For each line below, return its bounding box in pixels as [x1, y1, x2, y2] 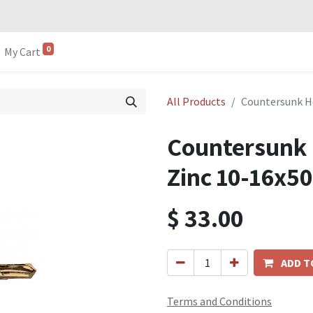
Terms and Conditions [167, 294, 272, 309]
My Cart [4, 45, 41, 59]
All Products [167, 94, 226, 109]
